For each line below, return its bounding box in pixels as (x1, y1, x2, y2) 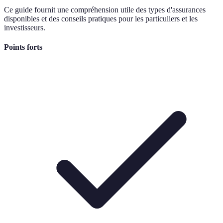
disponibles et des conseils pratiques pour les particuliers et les (4, 14, 198, 23)
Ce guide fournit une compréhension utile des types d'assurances (4, 5, 206, 14)
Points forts (4, 43, 42, 52)
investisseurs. (4, 23, 45, 32)
